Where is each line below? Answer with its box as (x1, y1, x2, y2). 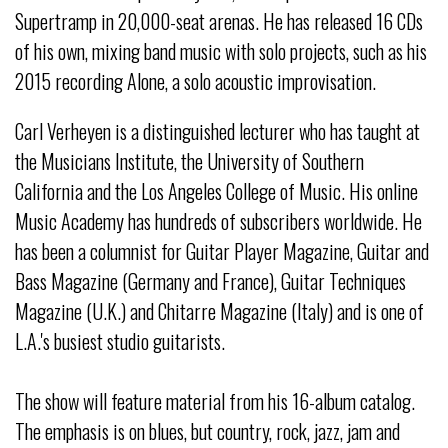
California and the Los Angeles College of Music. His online (15, 176, 418, 207)
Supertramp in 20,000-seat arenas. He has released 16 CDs (15, 6, 423, 37)
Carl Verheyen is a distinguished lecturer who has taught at (15, 116, 420, 147)
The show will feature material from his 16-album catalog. (15, 386, 415, 417)
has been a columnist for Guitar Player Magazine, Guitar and (15, 236, 429, 267)
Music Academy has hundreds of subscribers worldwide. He (15, 206, 422, 237)
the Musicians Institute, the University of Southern (15, 146, 364, 177)
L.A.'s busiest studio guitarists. (15, 326, 225, 357)
